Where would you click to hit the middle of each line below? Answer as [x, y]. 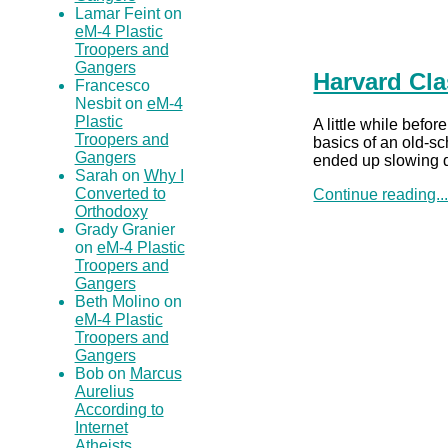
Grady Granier [124, 230]
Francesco [112, 86]
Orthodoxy [111, 212]
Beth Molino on [128, 302]
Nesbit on [110, 104]
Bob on [102, 374]
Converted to [120, 194]
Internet [101, 428]
